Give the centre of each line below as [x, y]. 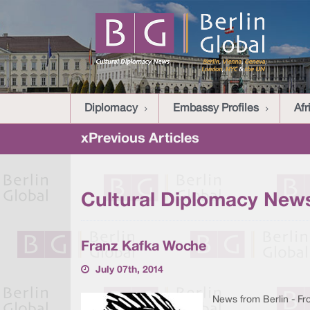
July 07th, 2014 [129, 270]
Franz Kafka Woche [144, 247]
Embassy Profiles [216, 109]
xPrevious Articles [140, 139]
